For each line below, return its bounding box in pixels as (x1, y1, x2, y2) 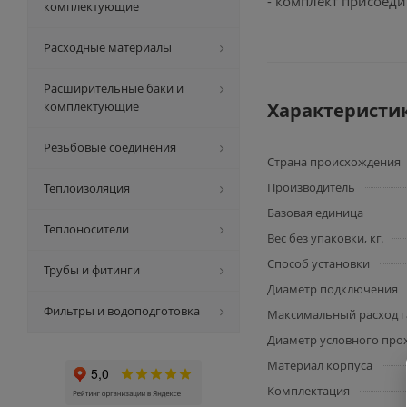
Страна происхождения (267, 154, 401, 170)
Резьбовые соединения (44, 139, 176, 155)
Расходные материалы (44, 39, 172, 55)
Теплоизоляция (44, 180, 130, 196)
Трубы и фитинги (44, 262, 140, 278)
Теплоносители (44, 221, 129, 237)
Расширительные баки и (44, 80, 184, 96)
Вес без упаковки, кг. (267, 230, 383, 246)
